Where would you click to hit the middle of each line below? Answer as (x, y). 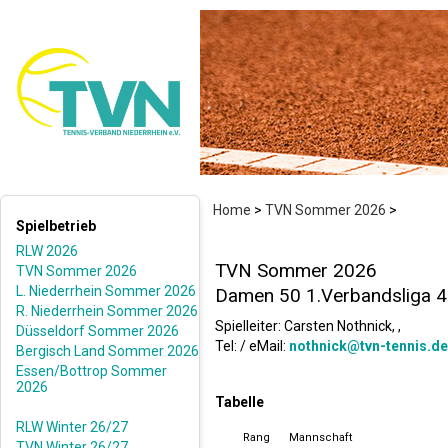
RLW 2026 (47, 251)
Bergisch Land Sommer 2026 (107, 351)
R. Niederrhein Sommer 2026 (107, 311)
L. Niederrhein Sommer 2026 (106, 291)
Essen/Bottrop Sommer (91, 371)
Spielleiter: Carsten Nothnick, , (308, 326)
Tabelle (239, 402)
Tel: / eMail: (252, 346)
